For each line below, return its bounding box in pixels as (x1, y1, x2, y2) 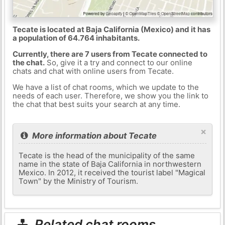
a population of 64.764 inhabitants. (12, 33, 140, 43)
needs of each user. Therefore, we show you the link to (12, 90, 208, 100)
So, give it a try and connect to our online (44, 57, 192, 67)
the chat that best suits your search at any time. (12, 99, 180, 109)
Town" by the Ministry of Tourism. (19, 176, 139, 186)
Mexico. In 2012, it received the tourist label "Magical (19, 167, 206, 177)
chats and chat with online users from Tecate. (12, 66, 174, 76)
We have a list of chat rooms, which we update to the (12, 82, 199, 92)
